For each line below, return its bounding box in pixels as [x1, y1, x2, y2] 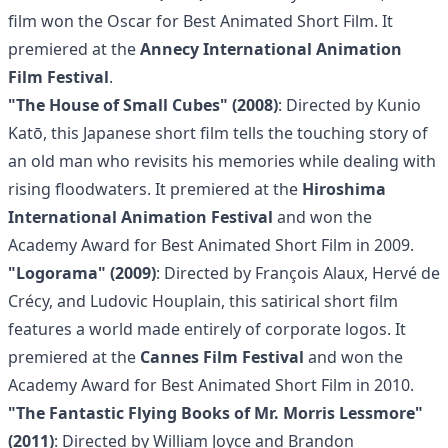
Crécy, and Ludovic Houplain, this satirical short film [8, 290, 398, 312]
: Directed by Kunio [278, 94, 421, 116]
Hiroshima [302, 178, 386, 200]
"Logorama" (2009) [8, 262, 156, 284]
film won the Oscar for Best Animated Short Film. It [8, 10, 393, 32]
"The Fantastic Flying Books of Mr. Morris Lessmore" [8, 402, 423, 424]
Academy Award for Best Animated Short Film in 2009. [8, 234, 414, 256]
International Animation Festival [8, 206, 273, 228]
